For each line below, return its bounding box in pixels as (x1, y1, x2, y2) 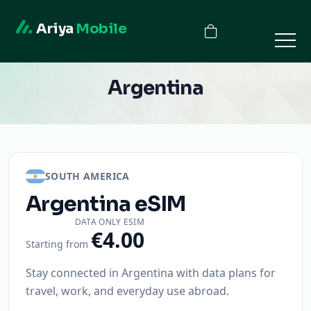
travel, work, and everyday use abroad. (26, 283, 229, 299)
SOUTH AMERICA (45, 169, 130, 183)
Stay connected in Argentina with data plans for (26, 265, 276, 280)
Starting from (26, 237, 88, 251)
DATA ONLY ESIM (74, 216, 144, 228)
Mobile (76, 19, 126, 37)
